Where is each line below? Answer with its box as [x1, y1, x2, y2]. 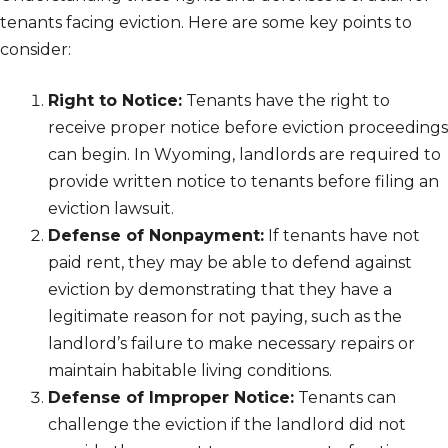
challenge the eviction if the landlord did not [48, 415, 406, 435]
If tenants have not [264, 226, 420, 246]
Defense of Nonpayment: [48, 226, 264, 246]
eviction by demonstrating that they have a [48, 280, 392, 300]
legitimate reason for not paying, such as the [48, 307, 402, 327]
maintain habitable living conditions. [48, 361, 332, 381]
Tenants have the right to [182, 91, 390, 111]
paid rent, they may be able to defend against [48, 253, 412, 273]
